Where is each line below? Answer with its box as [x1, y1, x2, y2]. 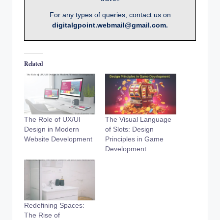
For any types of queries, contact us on [49, 11, 171, 19]
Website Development [24, 135, 92, 143]
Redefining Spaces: [24, 201, 84, 210]
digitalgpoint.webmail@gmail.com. [52, 21, 168, 29]
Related [24, 59, 43, 68]
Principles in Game [105, 135, 164, 143]
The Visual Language [105, 115, 171, 123]
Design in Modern [24, 125, 79, 133]
